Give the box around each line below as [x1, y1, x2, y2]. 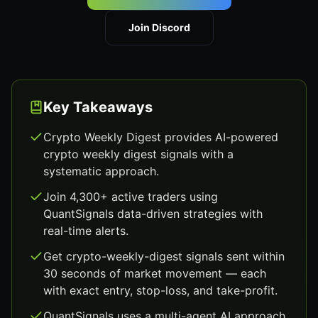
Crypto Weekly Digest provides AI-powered [43, 130, 278, 144]
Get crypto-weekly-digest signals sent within [43, 249, 285, 263]
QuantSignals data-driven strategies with [43, 207, 263, 221]
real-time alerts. [43, 224, 128, 238]
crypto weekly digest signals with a [43, 147, 234, 161]
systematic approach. [43, 164, 159, 178]
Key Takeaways [43, 99, 153, 116]
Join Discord [128, 21, 190, 33]
